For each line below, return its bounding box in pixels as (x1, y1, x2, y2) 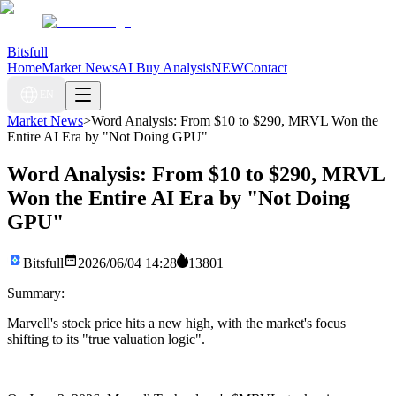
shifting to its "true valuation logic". (7, 331, 205, 346)
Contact (244, 60, 287, 75)
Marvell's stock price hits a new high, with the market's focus (7, 315, 346, 331)
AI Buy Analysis (118, 60, 211, 75)
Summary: (7, 285, 65, 301)
